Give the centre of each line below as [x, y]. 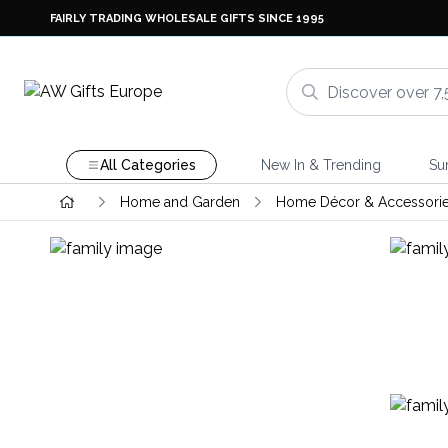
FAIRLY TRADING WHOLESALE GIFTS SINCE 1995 [187, 18]
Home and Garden [179, 202]
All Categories [147, 165]
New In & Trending [320, 165]
